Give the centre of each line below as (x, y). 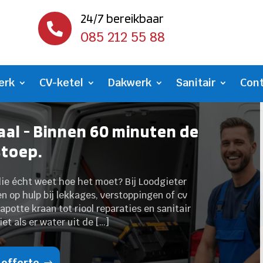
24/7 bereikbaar (122, 18)
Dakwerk (130, 83)
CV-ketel (61, 83)
